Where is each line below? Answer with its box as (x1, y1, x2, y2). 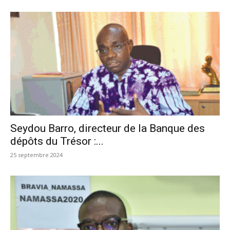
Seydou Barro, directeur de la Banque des (10, 122, 205, 135)
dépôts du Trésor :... (10, 135, 104, 147)
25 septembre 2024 (10, 150, 63, 159)
